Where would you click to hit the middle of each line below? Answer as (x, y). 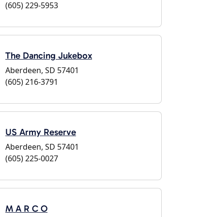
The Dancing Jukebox (49, 55)
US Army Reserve (41, 132)
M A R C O (26, 209)
